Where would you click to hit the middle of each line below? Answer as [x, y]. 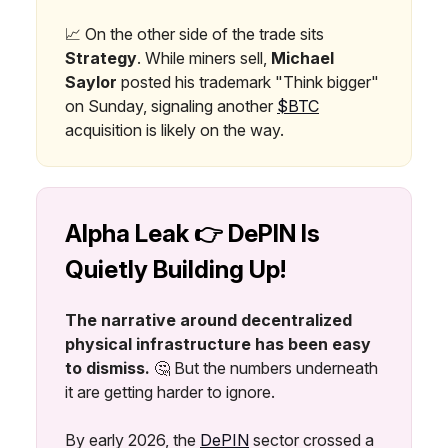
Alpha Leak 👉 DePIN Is [192, 233]
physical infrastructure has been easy [218, 343]
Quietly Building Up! [175, 269]
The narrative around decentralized [208, 319]
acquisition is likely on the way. [174, 129]
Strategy [101, 57]
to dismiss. [107, 367]
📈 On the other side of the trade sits [194, 33]
